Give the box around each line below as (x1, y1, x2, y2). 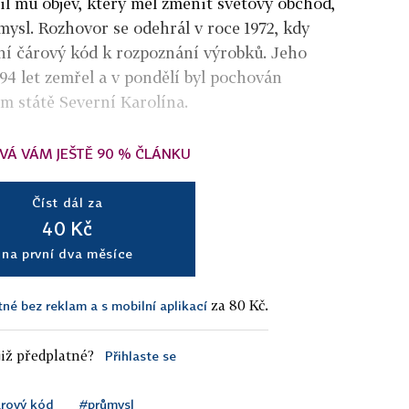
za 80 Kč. (207, 296, 268, 313)
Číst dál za (32, 194, 103, 210)
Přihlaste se (104, 347, 176, 363)
